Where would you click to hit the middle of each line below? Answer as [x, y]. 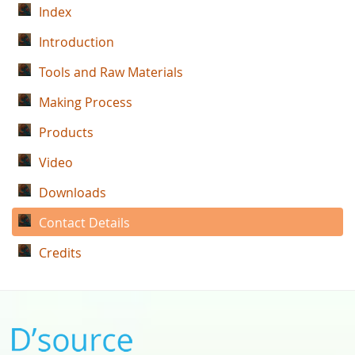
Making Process [86, 102]
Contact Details [84, 223]
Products [66, 132]
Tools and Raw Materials [111, 72]
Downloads [73, 193]
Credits [60, 253]
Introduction [76, 42]
